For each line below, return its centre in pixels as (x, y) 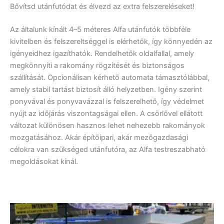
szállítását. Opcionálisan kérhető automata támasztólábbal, (110, 78)
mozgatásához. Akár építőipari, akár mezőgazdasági (99, 138)
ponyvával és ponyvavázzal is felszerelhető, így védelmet (107, 102)
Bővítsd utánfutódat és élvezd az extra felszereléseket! (102, 7)
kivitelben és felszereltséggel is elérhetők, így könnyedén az (111, 42)
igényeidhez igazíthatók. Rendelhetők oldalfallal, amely (102, 54)
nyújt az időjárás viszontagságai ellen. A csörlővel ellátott (106, 114)
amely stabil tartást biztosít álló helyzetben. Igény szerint (106, 90)
